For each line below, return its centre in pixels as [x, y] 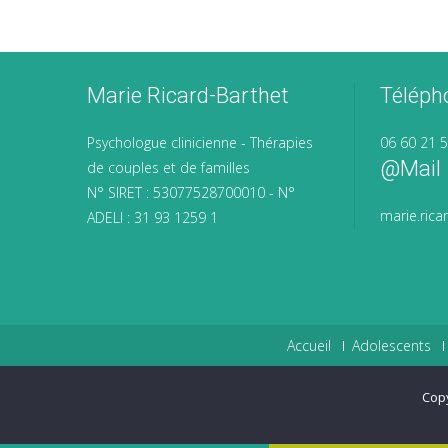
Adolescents [391, 345]
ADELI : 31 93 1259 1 [152, 217]
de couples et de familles [168, 167]
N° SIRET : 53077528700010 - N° [191, 192]
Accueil [308, 345]
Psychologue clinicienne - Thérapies [200, 142]
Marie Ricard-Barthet [188, 95]
